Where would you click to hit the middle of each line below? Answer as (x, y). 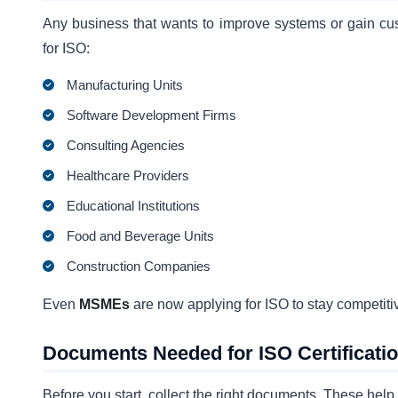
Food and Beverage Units (141, 235)
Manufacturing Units (125, 84)
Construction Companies (139, 266)
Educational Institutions (134, 205)
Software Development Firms (152, 115)
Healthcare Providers (128, 175)
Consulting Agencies (126, 145)
